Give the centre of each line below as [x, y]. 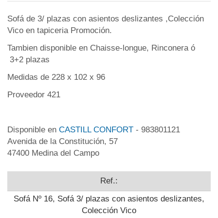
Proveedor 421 [34, 95]
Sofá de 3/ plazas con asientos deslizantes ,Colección [106, 19]
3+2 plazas [30, 60]
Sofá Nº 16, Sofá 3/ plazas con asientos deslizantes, [109, 199]
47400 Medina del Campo [53, 153]
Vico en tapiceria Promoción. [60, 31]
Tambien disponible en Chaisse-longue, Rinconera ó [101, 48]
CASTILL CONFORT [96, 130]
